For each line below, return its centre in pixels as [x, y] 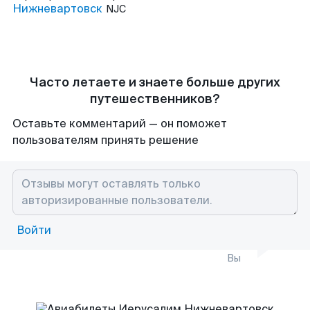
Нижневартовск [57, 9]
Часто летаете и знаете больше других [155, 82]
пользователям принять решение [106, 140]
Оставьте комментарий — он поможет [120, 124]
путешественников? [155, 99]
